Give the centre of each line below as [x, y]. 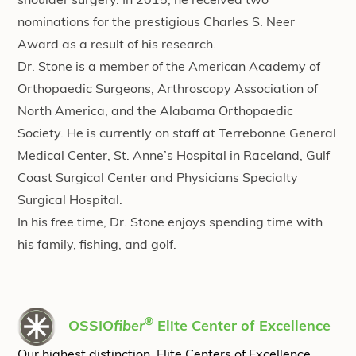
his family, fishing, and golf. [97, 246]
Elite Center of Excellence [242, 327]
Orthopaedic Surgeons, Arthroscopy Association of [168, 90]
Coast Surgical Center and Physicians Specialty [158, 179]
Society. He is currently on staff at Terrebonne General [177, 134]
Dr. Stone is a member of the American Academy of [169, 68]
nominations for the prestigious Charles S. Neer [156, 23]
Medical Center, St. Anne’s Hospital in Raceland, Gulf [174, 157]
